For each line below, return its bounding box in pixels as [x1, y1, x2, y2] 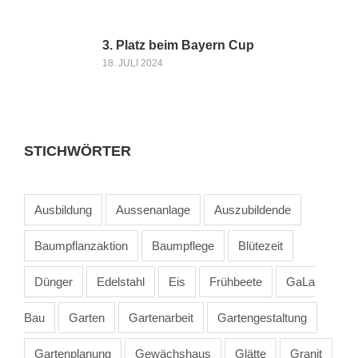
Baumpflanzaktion [34, 238, 128, 253]
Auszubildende [214, 202, 291, 217]
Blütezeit [238, 238, 283, 253]
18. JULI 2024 [101, 58, 163, 70]
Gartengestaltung [217, 310, 307, 324]
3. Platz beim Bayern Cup [101, 38, 254, 53]
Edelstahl [97, 274, 145, 288]
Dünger [34, 274, 73, 288]
